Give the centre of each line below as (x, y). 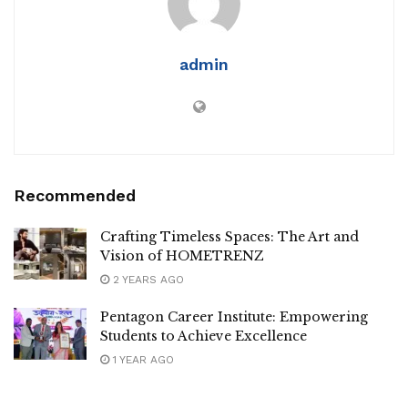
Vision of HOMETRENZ (182, 255)
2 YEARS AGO (147, 279)
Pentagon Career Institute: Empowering (234, 316)
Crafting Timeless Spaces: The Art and (229, 236)
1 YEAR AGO (142, 359)
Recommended (75, 195)
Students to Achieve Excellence (204, 336)
